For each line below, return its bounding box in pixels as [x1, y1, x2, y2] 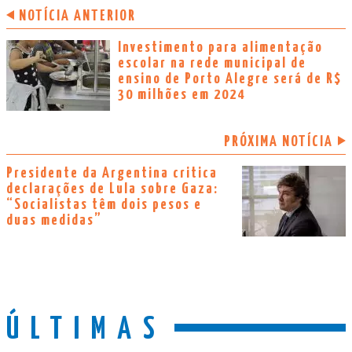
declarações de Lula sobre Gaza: [6, 181, 218, 197]
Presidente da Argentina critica [6, 166, 218, 181]
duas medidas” [6, 213, 102, 229]
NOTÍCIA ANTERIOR [19, 9, 136, 24]
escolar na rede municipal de [118, 56, 306, 71]
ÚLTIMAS [6, 316, 167, 346]
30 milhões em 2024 [118, 87, 245, 103]
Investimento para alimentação [118, 40, 323, 56]
